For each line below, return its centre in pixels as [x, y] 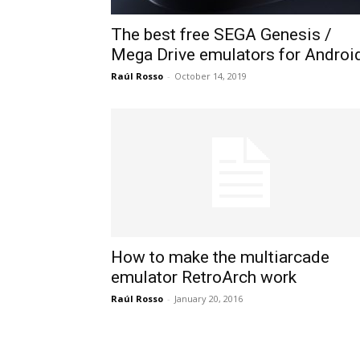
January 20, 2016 [209, 299]
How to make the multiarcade [220, 257]
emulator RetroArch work [204, 277]
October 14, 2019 [211, 76]
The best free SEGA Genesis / [221, 35]
